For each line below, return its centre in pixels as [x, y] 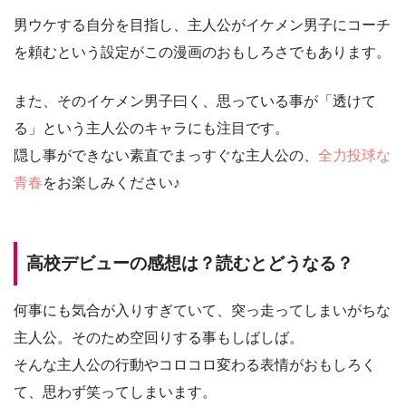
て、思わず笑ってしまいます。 [115, 392]
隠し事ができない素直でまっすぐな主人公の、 [166, 155]
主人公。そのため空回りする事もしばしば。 [159, 338]
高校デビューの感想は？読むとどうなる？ [190, 263]
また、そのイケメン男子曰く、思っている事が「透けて [195, 101]
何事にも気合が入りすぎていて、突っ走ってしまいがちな [202, 311]
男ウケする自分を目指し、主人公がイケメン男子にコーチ [202, 24]
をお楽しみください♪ [111, 182]
